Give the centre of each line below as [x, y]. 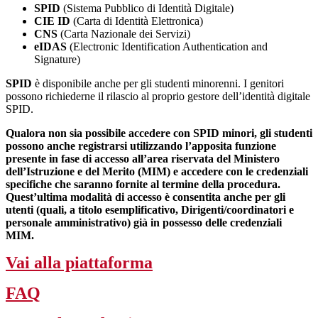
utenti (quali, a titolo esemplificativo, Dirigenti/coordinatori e [150, 210]
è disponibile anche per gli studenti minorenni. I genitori [158, 84]
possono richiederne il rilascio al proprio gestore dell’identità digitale [158, 97]
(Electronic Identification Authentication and [167, 47]
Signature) [57, 60]
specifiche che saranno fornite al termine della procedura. [143, 185]
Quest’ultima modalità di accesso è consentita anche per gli [146, 197]
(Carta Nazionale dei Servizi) [124, 34]
